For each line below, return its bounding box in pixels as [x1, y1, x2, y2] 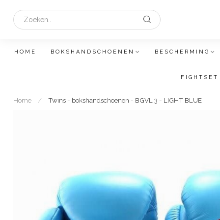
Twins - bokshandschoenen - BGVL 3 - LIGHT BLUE [48, 96, 202, 104]
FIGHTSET [181, 74, 219, 81]
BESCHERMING [155, 49, 210, 55]
